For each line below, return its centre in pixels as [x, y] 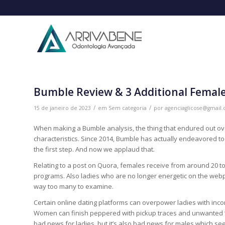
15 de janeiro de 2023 [62, 108]
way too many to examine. [74, 187]
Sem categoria [128, 108]
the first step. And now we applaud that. [94, 149]
